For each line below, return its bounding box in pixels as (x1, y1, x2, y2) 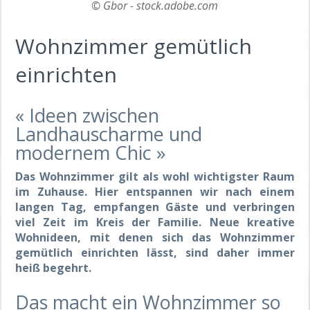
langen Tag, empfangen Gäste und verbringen (15, 199, 295, 215)
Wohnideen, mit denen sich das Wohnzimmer (15, 229, 295, 245)
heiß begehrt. (15, 259, 92, 275)
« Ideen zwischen (15, 102, 160, 128)
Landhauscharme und (15, 120, 203, 147)
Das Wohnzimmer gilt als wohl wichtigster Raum (15, 168, 295, 184)
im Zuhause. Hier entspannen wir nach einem (15, 183, 295, 199)
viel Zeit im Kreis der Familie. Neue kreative (15, 214, 295, 230)
